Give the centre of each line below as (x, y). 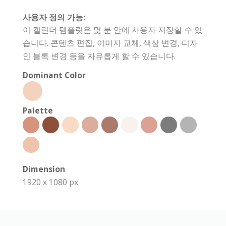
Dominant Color (54, 75)
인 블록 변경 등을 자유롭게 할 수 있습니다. (99, 56)
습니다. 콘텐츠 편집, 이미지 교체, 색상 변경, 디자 (110, 43)
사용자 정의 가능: (54, 17)
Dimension (44, 169)
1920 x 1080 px (50, 182)
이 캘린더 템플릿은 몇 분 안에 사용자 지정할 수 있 (112, 30)
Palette (38, 111)
